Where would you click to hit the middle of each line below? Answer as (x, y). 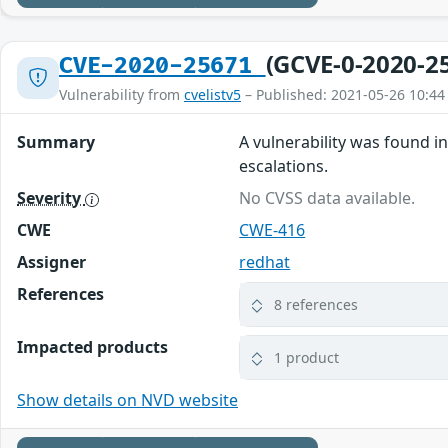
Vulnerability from (121, 95)
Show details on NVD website (127, 400)
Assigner (51, 262)
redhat (265, 262)
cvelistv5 (212, 95)
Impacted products (92, 347)
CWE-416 (272, 230)
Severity (51, 198)
